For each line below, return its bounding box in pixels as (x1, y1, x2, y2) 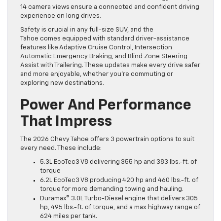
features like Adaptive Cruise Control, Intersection (20, 44, 172, 51)
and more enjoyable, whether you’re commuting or (20, 71, 173, 78)
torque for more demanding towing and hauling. (40, 186, 185, 193)
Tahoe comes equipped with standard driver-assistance (20, 36, 189, 42)
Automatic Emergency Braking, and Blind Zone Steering (20, 53, 187, 60)
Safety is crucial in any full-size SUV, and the (20, 27, 153, 34)
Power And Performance (20, 98, 191, 113)
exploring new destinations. (20, 80, 106, 87)
